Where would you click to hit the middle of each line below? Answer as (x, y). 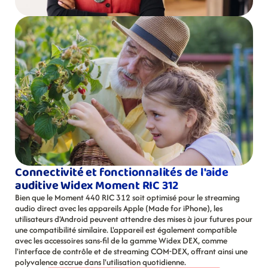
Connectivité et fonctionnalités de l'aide (122, 172)
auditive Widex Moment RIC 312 (97, 185)
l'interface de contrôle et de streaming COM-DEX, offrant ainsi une (131, 251)
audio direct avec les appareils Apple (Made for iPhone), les (119, 208)
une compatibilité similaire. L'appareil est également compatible (126, 230)
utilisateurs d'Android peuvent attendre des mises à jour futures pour (134, 219)
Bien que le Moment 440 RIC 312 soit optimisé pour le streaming (127, 197)
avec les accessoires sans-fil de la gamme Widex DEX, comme (121, 240)
